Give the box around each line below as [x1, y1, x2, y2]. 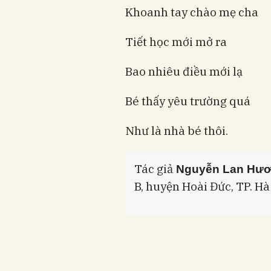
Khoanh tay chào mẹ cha [125, 4, 258, 19]
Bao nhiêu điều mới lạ [125, 64, 243, 79]
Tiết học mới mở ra [125, 34, 227, 49]
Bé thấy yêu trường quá [125, 93, 250, 108]
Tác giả [134, 161, 173, 176]
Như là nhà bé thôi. [125, 123, 228, 138]
